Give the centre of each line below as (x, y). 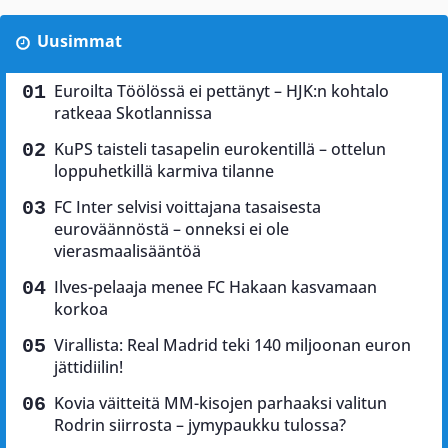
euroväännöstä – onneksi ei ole (171, 229)
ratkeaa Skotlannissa (133, 113)
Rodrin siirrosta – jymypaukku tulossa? (200, 425)
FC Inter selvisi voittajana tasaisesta (187, 207)
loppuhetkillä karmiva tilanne (164, 171)
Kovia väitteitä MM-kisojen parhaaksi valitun (220, 403)
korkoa (81, 309)
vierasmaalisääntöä (127, 251)
